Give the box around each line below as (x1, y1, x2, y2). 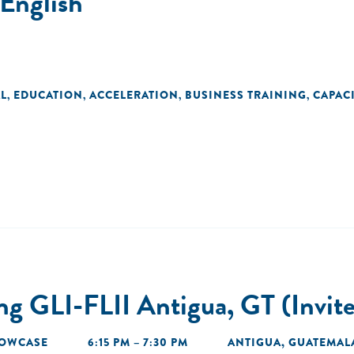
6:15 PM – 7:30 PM (88, 334, 188, 350)
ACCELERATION (89, 87, 179, 103)
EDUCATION (13, 87, 83, 103)
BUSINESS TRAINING (185, 87, 307, 103)
